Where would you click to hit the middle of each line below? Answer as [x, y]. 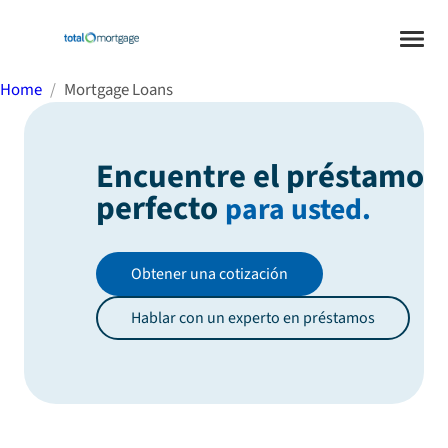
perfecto [160, 209]
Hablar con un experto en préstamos [252, 317]
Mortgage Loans [118, 90]
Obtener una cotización [209, 274]
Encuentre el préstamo [260, 177]
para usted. [298, 210]
